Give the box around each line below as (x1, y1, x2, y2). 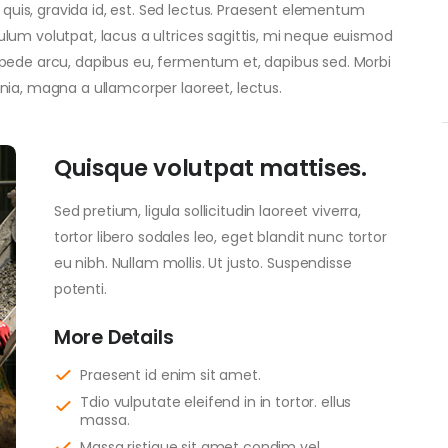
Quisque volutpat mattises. (53, 152, 367, 185)
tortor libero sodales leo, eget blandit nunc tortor (53, 227, 387, 248)
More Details (53, 323, 174, 351)
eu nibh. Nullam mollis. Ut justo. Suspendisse (53, 253, 352, 274)
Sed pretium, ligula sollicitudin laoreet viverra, (53, 201, 361, 222)
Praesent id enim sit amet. (80, 365, 261, 386)
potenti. (53, 279, 107, 300)
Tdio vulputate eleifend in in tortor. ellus (80, 392, 352, 413)
